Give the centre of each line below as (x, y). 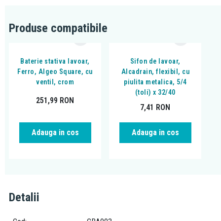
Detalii (24, 197)
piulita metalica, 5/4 (155, 82)
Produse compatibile (58, 28)
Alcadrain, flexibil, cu (155, 72)
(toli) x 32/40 (155, 92)
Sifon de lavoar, (155, 61)
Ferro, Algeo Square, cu (55, 72)
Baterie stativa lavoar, (55, 61)
